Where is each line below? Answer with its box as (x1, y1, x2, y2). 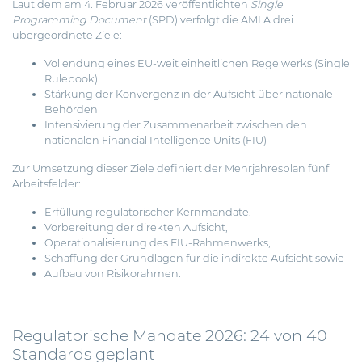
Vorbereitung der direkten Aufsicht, (44, 221, 228, 234)
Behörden (44, 103, 98, 116)
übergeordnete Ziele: (12, 29, 122, 42)
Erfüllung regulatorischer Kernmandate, (44, 206, 251, 219)
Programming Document (12, 14, 146, 27)
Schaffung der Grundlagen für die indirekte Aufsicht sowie (44, 252, 344, 265)
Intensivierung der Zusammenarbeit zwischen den (44, 119, 307, 132)
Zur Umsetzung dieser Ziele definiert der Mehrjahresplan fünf (12, 162, 329, 175)
